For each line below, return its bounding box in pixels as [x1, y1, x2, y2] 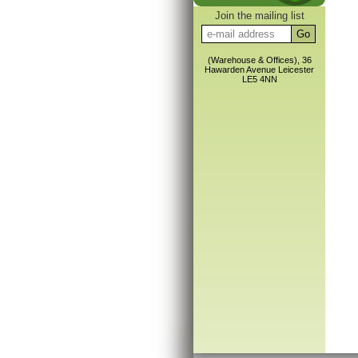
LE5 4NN [241, 74, 277, 84]
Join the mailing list [214, 9, 304, 22]
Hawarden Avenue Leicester [205, 64, 314, 74]
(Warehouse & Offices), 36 [207, 54, 312, 65]
